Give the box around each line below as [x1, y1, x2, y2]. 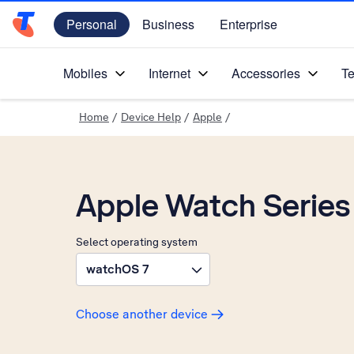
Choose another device [76, 306, 208, 322]
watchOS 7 [86, 261, 149, 277]
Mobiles [63, 64, 107, 82]
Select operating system [76, 235, 198, 249]
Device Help [121, 110, 181, 124]
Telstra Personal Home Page [12, 24, 177, 41]
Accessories [232, 64, 300, 82]
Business [142, 15, 194, 33]
